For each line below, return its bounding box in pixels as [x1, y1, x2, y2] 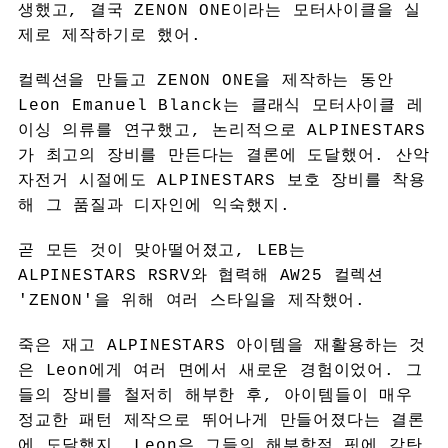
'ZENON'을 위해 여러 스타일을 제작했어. [17, 291, 366, 310]
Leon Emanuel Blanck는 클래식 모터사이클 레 [17, 96, 424, 115]
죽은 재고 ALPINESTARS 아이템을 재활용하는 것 [17, 336, 426, 355]
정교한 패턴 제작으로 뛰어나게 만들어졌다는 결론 [17, 411, 425, 430]
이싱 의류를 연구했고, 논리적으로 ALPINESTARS [17, 121, 426, 140]
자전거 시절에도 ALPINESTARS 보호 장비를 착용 [17, 171, 426, 190]
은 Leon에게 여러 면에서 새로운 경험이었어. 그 [17, 361, 423, 380]
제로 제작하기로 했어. [17, 26, 202, 45]
